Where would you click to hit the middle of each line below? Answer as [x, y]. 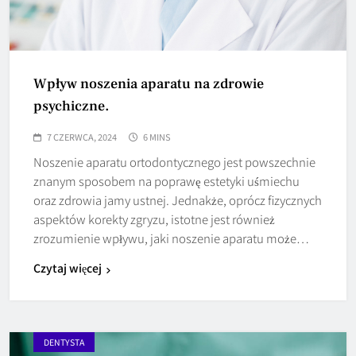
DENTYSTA [64, 342]
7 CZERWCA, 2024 [82, 137]
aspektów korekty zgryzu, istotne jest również [154, 219]
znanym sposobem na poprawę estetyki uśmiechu [166, 181]
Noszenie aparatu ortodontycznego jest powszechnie [174, 162]
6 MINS [157, 137]
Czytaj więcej [68, 268]
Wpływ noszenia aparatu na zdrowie [149, 84]
